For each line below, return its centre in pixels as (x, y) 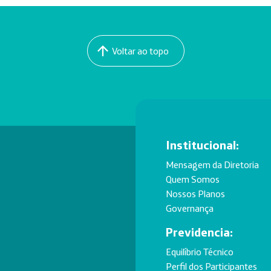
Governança (190, 208)
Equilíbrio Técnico (200, 252)
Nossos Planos (195, 194)
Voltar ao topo (140, 51)
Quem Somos (193, 179)
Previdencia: (199, 232)
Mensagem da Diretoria (212, 165)
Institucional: (202, 145)
